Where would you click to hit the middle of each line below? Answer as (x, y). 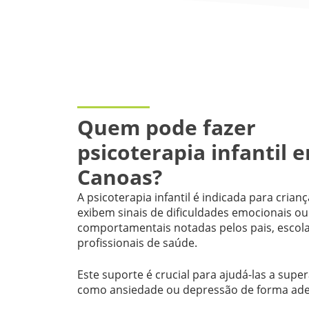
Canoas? (120, 177)
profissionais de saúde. (139, 242)
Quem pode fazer (167, 127)
